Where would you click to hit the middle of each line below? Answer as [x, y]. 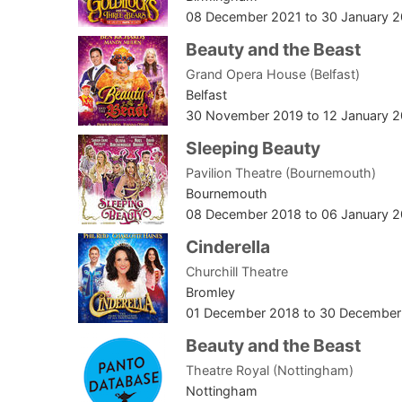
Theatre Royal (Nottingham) [270, 371]
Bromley [210, 293]
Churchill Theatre [237, 272]
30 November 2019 [245, 116]
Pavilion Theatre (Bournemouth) [281, 173]
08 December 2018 [244, 214]
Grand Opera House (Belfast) [273, 74]
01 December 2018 [243, 313]
